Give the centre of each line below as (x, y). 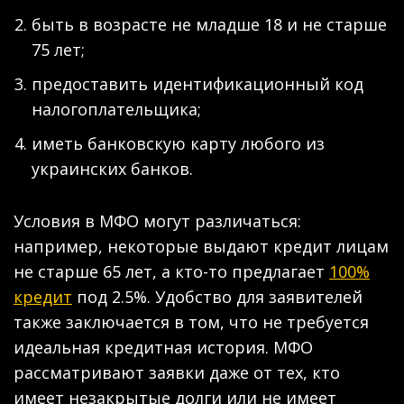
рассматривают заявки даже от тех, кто (177, 372)
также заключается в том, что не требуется (191, 321)
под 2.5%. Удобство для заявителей (217, 296)
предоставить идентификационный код (197, 83)
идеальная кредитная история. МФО (163, 347)
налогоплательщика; (116, 109)
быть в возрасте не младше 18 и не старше (209, 24)
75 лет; (58, 49)
